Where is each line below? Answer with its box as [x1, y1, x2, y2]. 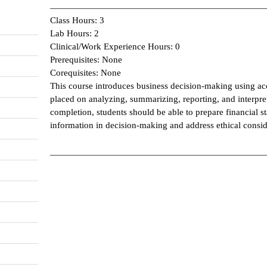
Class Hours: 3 [50, 15, 104, 25]
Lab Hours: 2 [50, 28, 99, 38]
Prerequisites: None [50, 54, 122, 64]
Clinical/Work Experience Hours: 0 [50, 41, 180, 51]
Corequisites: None [50, 67, 121, 77]
